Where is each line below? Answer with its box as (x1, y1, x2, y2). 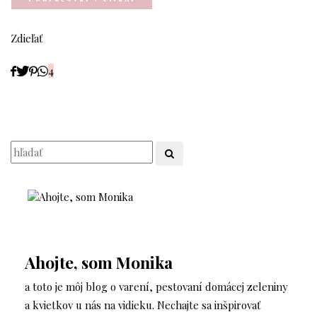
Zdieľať (11, 31, 42, 45)
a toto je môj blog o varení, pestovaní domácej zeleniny (25, 279, 288, 294)
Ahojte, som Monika (25, 251, 173, 274)
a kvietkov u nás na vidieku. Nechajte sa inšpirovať (25, 298, 260, 313)
